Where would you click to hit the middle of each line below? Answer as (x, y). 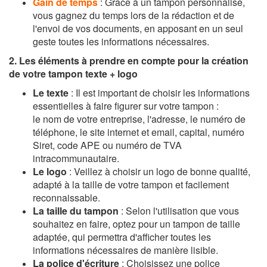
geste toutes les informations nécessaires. (121, 42)
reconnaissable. (66, 198)
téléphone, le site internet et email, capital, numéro (139, 132)
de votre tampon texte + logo (73, 74)
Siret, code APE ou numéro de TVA (107, 145)
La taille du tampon (76, 211)
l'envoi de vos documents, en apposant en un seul (138, 29)
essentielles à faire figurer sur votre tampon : (126, 106)
